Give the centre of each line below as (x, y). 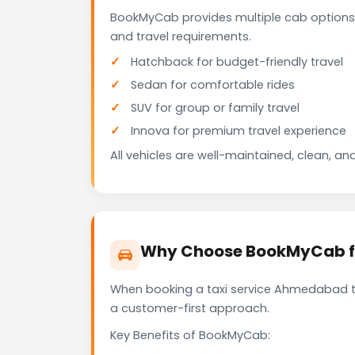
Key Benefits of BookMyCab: (190, 336)
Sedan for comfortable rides (213, 85)
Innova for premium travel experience (239, 131)
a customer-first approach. (190, 309)
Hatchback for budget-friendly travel (237, 62)
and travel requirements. (181, 37)
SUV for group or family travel (215, 108)
